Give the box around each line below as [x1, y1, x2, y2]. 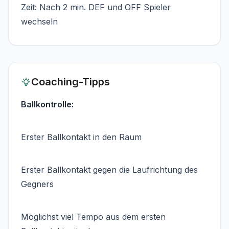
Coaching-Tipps [31, 75, 110, 88]
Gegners [21, 178, 54, 189]
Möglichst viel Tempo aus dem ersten [21, 211, 166, 222]
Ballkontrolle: [21, 99, 74, 109]
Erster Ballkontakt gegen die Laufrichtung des [21, 164, 198, 175]
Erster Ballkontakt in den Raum [21, 131, 142, 142]
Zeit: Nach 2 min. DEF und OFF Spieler [21, 2, 171, 12]
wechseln [21, 16, 58, 27]
